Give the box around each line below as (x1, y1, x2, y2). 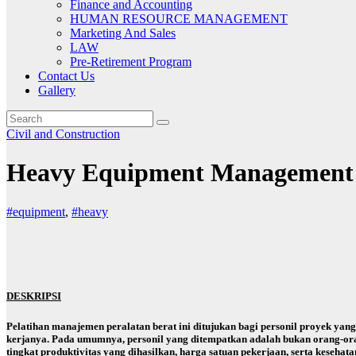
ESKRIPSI (14, 290, 61, 303)
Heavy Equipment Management (6, 158, 354, 188)
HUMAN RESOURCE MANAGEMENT (70, 12, 288, 25)
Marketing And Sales (70, 26, 176, 40)
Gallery (38, 83, 75, 97)
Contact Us (38, 69, 95, 83)
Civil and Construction (6, 127, 120, 141)
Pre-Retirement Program (70, 55, 192, 68)
